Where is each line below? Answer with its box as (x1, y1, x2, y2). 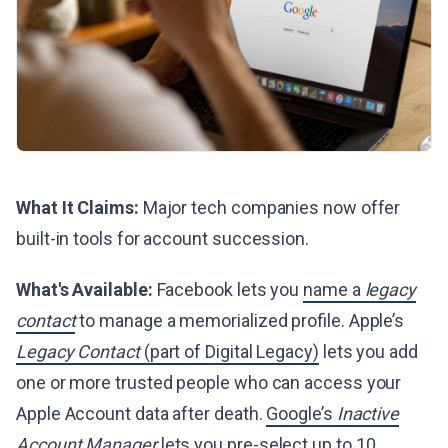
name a (303, 278, 365, 300)
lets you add (318, 340, 418, 362)
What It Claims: (16, 196, 139, 218)
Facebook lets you (152, 278, 304, 300)
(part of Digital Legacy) (139, 340, 319, 362)
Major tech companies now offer (138, 196, 401, 218)
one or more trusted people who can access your (16, 371, 402, 393)
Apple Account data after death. (16, 402, 267, 424)
